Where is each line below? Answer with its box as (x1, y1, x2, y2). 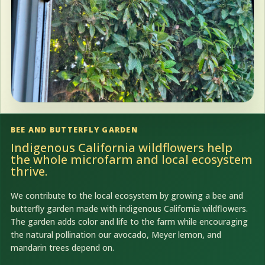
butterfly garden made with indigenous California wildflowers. (10, 202, 248, 214)
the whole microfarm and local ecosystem (10, 151, 253, 168)
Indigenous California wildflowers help (10, 140, 232, 156)
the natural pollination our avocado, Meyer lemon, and (10, 228, 221, 240)
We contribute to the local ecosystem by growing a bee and (10, 189, 243, 201)
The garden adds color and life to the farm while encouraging (10, 215, 248, 227)
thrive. (10, 163, 47, 180)
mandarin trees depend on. (10, 241, 114, 253)
